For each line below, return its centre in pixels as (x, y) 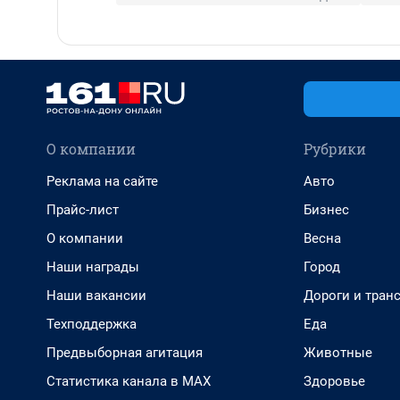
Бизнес (326, 209)
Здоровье (334, 381)
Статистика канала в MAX (129, 381)
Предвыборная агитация (125, 352)
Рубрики (335, 148)
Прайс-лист (83, 209)
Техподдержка (92, 324)
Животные (338, 352)
